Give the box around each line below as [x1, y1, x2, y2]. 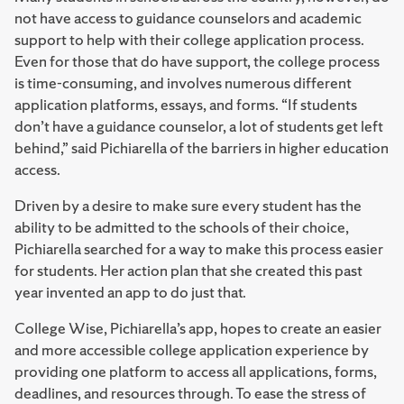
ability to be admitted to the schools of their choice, [14, 216, 349, 237]
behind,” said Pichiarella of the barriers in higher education [14, 137, 389, 158]
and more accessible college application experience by [14, 339, 369, 360]
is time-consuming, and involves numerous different [14, 72, 352, 93]
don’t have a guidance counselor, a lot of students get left [14, 115, 383, 136]
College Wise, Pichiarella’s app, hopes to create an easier [14, 317, 381, 338]
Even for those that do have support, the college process [14, 50, 380, 71]
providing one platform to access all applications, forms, [14, 361, 377, 381]
